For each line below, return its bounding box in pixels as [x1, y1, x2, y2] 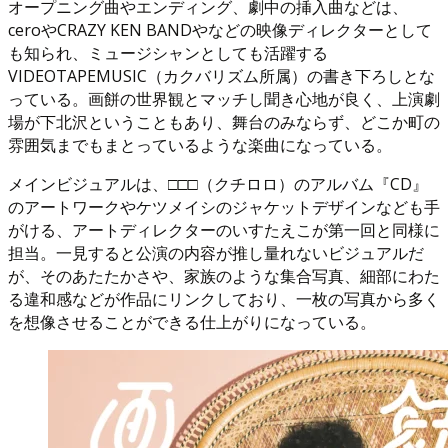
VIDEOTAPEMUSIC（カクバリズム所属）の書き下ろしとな [8, 64, 435, 87]
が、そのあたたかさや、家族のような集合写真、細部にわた [8, 264, 440, 287]
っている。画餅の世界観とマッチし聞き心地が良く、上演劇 [8, 87, 440, 110]
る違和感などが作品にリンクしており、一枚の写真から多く [8, 287, 440, 310]
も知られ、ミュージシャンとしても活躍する [8, 41, 328, 64]
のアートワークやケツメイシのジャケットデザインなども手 [8, 195, 440, 218]
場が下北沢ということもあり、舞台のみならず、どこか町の [8, 110, 440, 133]
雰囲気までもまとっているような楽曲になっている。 [8, 133, 392, 156]
